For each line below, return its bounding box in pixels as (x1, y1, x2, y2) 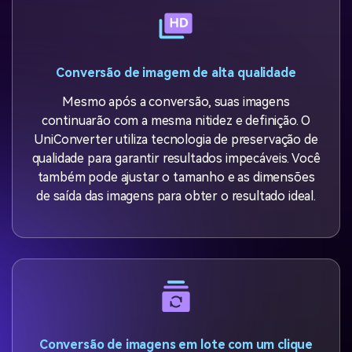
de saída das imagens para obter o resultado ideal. (36, 189, 316, 204)
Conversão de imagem (56, 65, 190, 81)
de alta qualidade (189, 65, 296, 81)
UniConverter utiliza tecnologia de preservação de (34, 132, 318, 148)
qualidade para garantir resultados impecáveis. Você (31, 151, 321, 167)
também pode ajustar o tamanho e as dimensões (37, 170, 315, 185)
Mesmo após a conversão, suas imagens (62, 94, 290, 110)
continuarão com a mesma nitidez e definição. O (41, 113, 311, 129)
